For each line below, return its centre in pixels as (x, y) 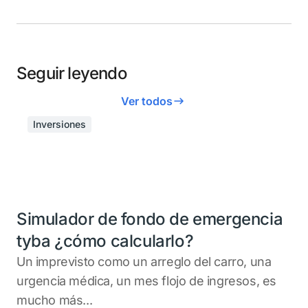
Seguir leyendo (72, 73)
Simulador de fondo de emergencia (150, 219)
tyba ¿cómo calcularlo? (105, 241)
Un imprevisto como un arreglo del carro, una (144, 261)
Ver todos (146, 101)
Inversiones (59, 124)
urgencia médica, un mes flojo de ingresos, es (146, 280)
